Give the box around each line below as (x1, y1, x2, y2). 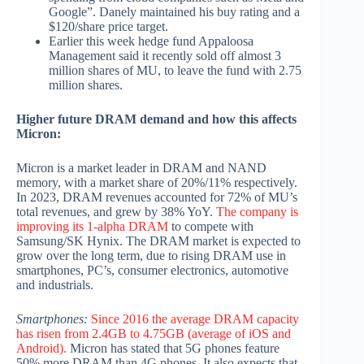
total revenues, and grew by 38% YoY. (16, 205, 216, 219)
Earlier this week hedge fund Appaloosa (49, 34, 253, 49)
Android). (16, 341, 67, 356)
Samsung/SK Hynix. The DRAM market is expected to (16, 234, 301, 249)
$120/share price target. (49, 19, 168, 34)
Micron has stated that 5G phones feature (67, 341, 279, 356)
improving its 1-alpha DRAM (16, 219, 168, 234)
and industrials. (16, 278, 93, 292)
